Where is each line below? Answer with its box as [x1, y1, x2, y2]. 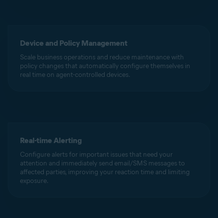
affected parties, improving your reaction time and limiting [20, 168, 190, 176]
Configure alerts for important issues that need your [20, 150, 173, 159]
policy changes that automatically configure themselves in [20, 62, 190, 70]
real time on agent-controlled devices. [20, 71, 130, 79]
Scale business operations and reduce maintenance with [20, 53, 184, 61]
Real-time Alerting [20, 136, 82, 145]
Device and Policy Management [20, 38, 127, 48]
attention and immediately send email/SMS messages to [20, 159, 185, 167]
